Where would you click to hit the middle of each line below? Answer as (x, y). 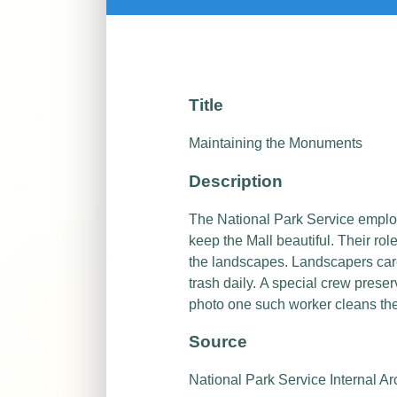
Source (218, 342)
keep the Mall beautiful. (264, 240)
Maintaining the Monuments (276, 144)
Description (236, 181)
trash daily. (223, 283)
